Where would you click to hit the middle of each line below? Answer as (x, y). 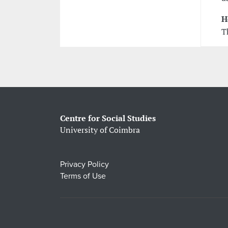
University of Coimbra (100, 130)
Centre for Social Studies (108, 118)
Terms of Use (83, 176)
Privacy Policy (84, 164)
